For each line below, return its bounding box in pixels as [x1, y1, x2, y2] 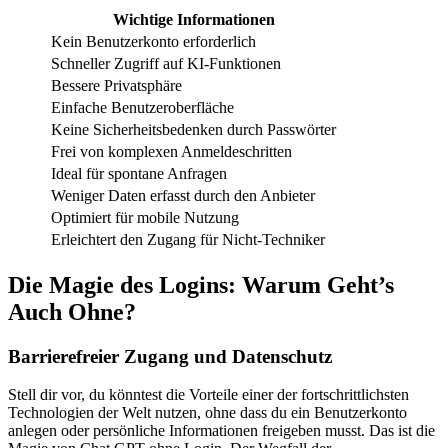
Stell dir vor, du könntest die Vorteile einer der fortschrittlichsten [8, 386, 409, 404]
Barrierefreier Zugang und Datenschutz [8, 345, 332, 367]
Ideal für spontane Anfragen [51, 164, 227, 182]
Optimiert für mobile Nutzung [51, 208, 239, 226]
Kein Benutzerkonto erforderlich [51, 32, 256, 50]
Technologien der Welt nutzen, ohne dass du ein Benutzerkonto [8, 404, 407, 422]
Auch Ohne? [8, 298, 136, 325]
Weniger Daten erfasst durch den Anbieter [51, 186, 315, 204]
